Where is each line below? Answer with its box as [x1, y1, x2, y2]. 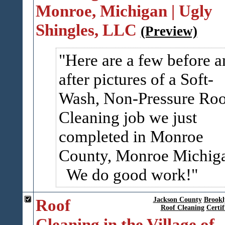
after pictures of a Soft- [58, 70, 213, 88]
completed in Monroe [58, 127, 203, 146]
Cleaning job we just [58, 108, 197, 127]
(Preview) [140, 24, 197, 39]
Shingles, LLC [35, 21, 137, 39]
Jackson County [153, 196, 202, 203]
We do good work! [58, 165, 191, 184]
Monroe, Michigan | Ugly [35, 2, 212, 20]
